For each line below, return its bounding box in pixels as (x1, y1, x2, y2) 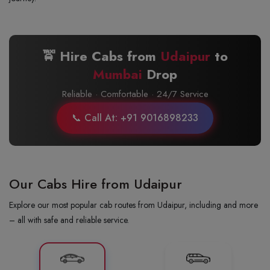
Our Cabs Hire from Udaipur (9, 174, 182, 193)
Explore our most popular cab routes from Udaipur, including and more (9, 199, 258, 211)
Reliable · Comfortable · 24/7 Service (61, 87, 209, 101)
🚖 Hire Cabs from (42, 46, 160, 66)
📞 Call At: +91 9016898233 (72, 111, 198, 125)
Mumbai (93, 64, 142, 84)
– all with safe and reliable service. (9, 214, 129, 226)
